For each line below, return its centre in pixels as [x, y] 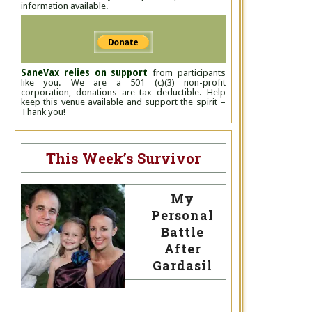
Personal [182, 215]
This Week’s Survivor [123, 158]
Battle [182, 232]
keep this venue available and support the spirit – [123, 102]
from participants [187, 73]
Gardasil [182, 265]
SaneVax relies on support [85, 73]
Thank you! [43, 112]
